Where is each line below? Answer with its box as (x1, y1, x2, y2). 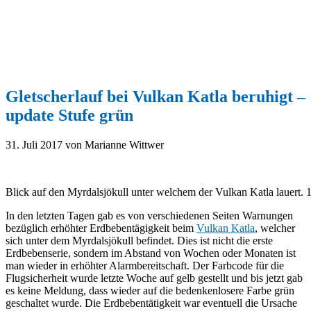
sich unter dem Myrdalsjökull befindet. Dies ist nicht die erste (6, 234, 273, 246)
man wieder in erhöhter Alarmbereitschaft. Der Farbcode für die (6, 259, 284, 271)
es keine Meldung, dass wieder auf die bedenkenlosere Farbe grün (6, 284, 294, 296)
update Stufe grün (6, 106, 133, 124)
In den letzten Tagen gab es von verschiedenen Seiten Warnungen (6, 209, 293, 221)
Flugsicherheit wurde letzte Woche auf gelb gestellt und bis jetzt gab (6, 271, 303, 284)
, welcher (255, 221, 295, 234)
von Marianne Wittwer (65, 138, 164, 151)
